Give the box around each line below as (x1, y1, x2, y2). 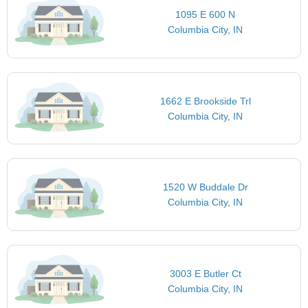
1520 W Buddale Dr (162, 181, 248, 193)
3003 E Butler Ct (169, 267, 241, 279)
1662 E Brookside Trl (159, 95, 251, 107)
